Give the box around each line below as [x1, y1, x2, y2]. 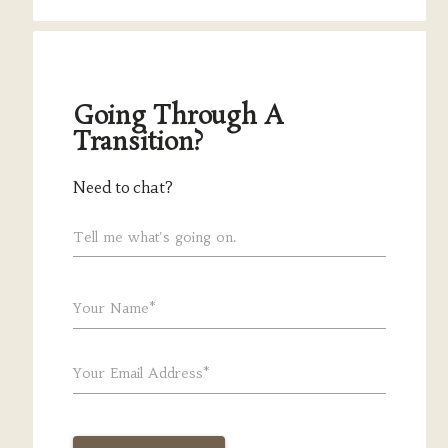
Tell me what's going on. [72, 227, 237, 246]
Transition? [72, 126, 204, 161]
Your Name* [72, 298, 156, 317]
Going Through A [72, 100, 284, 135]
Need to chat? [72, 177, 173, 197]
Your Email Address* [72, 363, 210, 382]
